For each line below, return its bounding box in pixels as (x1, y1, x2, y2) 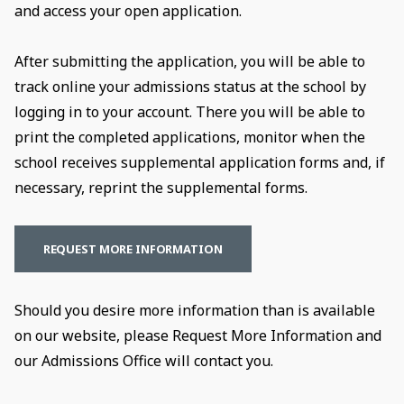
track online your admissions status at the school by (14, 76, 366, 96)
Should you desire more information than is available (14, 299, 375, 320)
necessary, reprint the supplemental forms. (14, 177, 308, 197)
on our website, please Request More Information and (14, 325, 381, 345)
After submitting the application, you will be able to (14, 50, 365, 71)
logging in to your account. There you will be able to (14, 101, 365, 122)
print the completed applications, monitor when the (14, 126, 365, 147)
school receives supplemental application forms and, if (14, 151, 385, 172)
